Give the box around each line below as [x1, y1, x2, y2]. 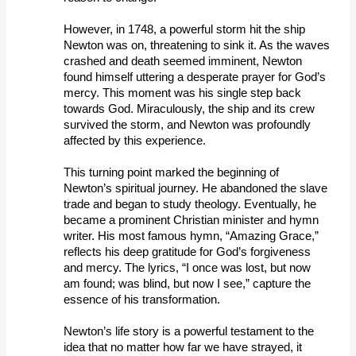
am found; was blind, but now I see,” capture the [64, 277, 311, 290]
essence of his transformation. [64, 292, 224, 306]
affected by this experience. [64, 133, 210, 147]
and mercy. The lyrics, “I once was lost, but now [64, 261, 311, 274]
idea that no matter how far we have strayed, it [64, 340, 303, 354]
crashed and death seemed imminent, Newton [64, 54, 303, 68]
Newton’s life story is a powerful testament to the [64, 324, 315, 338]
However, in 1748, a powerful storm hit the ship [64, 22, 306, 36]
